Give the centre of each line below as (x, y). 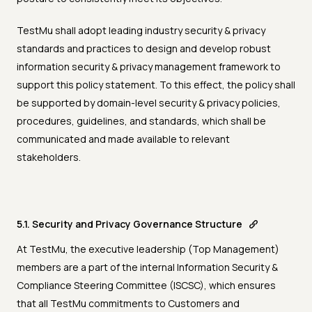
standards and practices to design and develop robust (144, 49)
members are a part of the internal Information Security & (147, 267)
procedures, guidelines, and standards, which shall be (141, 121)
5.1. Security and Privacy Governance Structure (130, 224)
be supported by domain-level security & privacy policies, (149, 103)
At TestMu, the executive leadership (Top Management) (148, 249)
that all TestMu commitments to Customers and (128, 304)
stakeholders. (49, 157)
